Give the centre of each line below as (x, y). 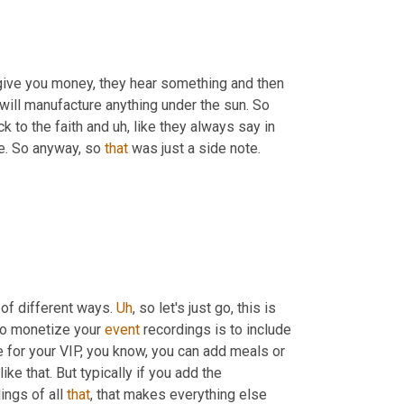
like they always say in (202, 126)
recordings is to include (216, 330)
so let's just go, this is (206, 308)
